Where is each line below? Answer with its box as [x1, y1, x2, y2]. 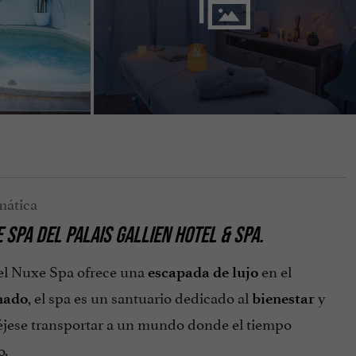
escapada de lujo [147, 263, 258, 282]
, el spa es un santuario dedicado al [27, 285, 252, 308]
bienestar [251, 289, 315, 308]
